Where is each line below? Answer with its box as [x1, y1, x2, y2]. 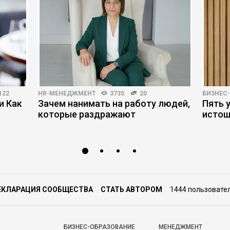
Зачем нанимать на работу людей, [38, 98, 190, 109]
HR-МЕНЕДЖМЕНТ [38, 90, 96, 97]
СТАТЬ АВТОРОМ [101, 185, 162, 194]
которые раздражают [38, 109, 136, 120]
